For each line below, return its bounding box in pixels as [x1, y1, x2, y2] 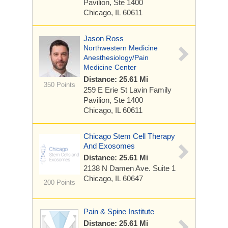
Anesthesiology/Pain [83, 53, 149, 62]
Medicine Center [83, 63, 136, 71]
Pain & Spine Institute [83, 207, 154, 216]
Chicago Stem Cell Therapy [83, 132, 175, 140]
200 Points [43, 179, 75, 186]
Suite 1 [153, 164, 176, 173]
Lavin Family [129, 85, 172, 94]
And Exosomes [83, 141, 135, 150]
